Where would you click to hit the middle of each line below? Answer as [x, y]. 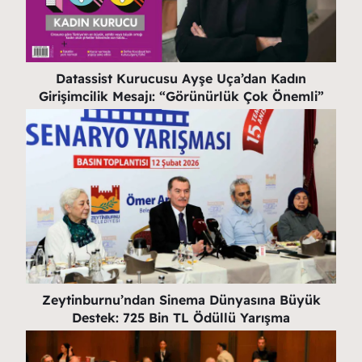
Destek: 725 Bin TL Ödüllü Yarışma [181, 317]
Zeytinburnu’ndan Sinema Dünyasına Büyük [181, 299]
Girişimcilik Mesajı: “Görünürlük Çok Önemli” [181, 96]
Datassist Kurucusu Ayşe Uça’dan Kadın [181, 78]
